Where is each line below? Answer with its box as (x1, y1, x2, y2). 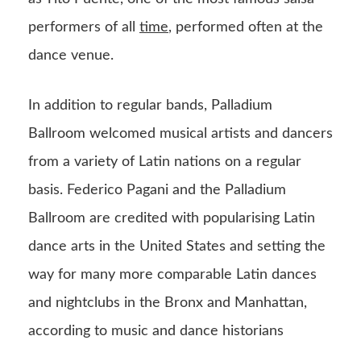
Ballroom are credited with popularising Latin (28, 211, 315, 226)
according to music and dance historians (28, 324, 284, 339)
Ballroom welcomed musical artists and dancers (28, 127, 333, 142)
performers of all (28, 20, 139, 35)
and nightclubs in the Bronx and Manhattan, (28, 296, 307, 311)
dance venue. (28, 48, 114, 64)
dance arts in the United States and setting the (28, 239, 326, 255)
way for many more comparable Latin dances (28, 268, 317, 283)
